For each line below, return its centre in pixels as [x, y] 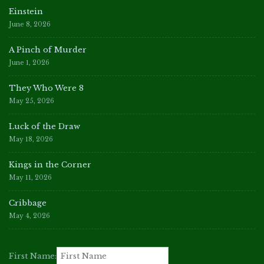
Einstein [26, 11]
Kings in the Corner [50, 165]
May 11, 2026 [30, 178]
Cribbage [28, 203]
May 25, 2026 [32, 101]
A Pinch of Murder [48, 50]
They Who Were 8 [46, 88]
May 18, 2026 [31, 139]
